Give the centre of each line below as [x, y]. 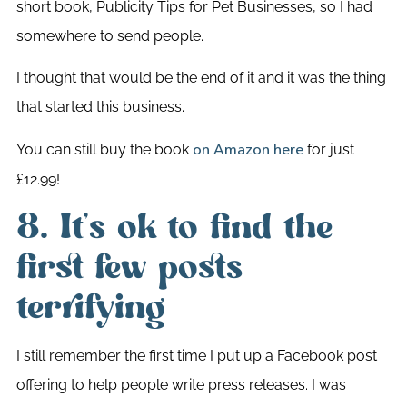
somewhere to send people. [109, 35]
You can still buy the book [104, 149]
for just [328, 149]
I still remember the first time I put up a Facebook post [196, 355]
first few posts [129, 267]
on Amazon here [248, 150]
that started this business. [100, 107]
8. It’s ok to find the [174, 227]
